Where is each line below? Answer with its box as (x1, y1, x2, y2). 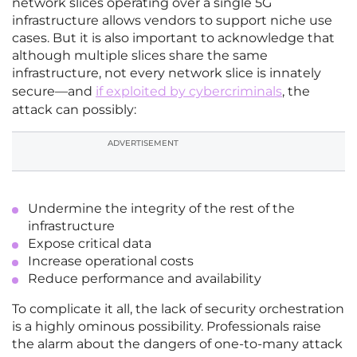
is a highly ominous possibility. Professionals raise (12, 319, 321, 335)
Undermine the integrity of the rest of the (28, 201, 295, 217)
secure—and (12, 84, 96, 100)
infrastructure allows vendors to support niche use (12, 13, 332, 29)
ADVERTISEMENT (108, 138, 178, 149)
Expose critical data (28, 236, 151, 252)
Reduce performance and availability (28, 271, 261, 287)
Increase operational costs (28, 253, 194, 269)
